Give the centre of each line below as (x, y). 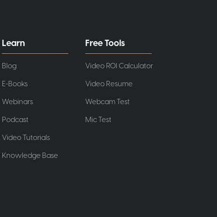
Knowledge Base (30, 155)
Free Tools (105, 43)
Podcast (15, 120)
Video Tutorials (26, 138)
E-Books (15, 84)
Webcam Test (107, 102)
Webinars (18, 102)
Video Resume (109, 84)
